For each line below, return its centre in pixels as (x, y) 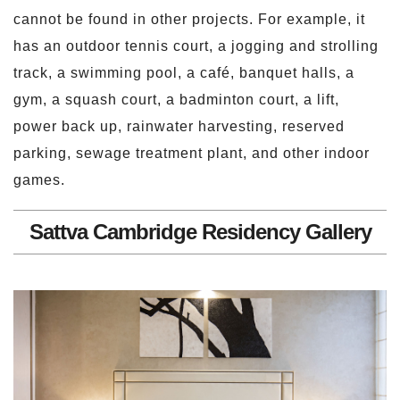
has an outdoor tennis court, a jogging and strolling (196, 46)
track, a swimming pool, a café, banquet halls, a (184, 73)
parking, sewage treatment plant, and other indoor (192, 154)
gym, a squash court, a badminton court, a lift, (176, 100)
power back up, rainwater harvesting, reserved (179, 127)
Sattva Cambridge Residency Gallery (200, 232)
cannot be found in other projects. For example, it (189, 20)
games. (39, 180)
